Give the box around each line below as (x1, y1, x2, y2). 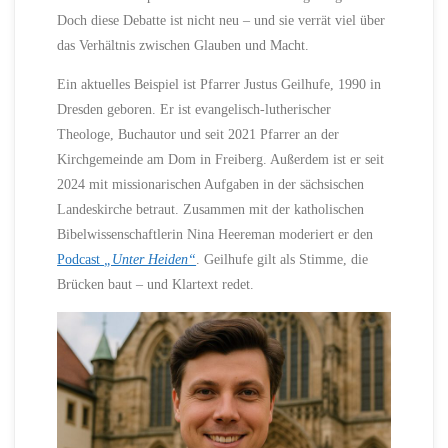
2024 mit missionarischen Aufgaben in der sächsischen (57, 176, 365, 193)
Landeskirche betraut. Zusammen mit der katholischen (57, 201, 365, 218)
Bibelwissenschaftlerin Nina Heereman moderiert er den (57, 226, 374, 243)
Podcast (57, 251, 105, 268)
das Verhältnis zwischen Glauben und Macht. (57, 37, 310, 54)
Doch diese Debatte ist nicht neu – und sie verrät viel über (57, 12, 386, 29)
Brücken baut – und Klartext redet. (57, 276, 255, 293)
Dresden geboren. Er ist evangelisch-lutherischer (57, 101, 332, 118)
